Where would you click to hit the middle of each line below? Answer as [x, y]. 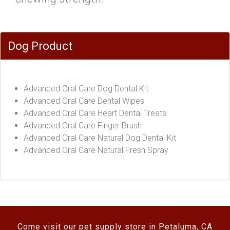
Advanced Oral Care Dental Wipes [84, 101]
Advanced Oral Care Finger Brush [83, 126]
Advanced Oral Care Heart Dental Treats [95, 113]
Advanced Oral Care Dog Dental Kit [86, 89]
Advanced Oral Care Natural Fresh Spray [96, 150]
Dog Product [40, 46]
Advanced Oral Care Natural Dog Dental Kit [100, 138]
